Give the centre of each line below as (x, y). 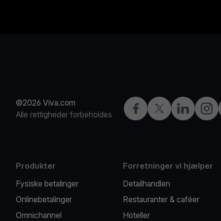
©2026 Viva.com (46, 103)
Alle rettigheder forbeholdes (64, 114)
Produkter (36, 166)
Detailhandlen (147, 184)
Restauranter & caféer (161, 199)
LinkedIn (191, 108)
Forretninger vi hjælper (168, 166)
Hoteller (137, 215)
